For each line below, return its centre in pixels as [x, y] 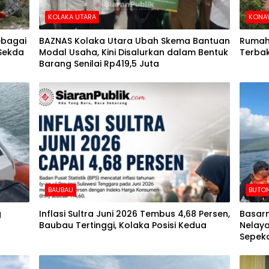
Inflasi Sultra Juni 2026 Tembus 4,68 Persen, [134, 214]
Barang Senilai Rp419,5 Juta [99, 64]
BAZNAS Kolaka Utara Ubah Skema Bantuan [134, 41]
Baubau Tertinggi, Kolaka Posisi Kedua [124, 225]
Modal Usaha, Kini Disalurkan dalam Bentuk [134, 53]
